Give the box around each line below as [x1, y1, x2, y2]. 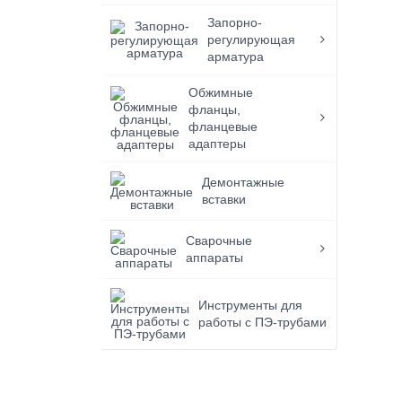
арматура [207, 49, 265, 64]
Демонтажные [202, 175, 285, 189]
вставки [202, 192, 247, 206]
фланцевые [188, 119, 258, 134]
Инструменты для [198, 298, 303, 312]
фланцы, [188, 102, 241, 117]
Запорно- [207, 15, 263, 30]
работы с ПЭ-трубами [198, 315, 328, 329]
